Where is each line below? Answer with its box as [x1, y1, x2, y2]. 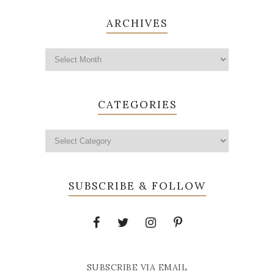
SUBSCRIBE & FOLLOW [68, 179, 206, 193]
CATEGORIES [97, 98, 177, 112]
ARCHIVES [106, 17, 168, 31]
